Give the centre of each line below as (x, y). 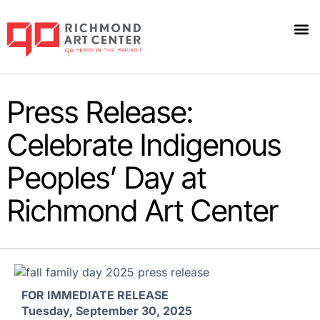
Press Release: (100, 111)
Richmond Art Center (143, 210)
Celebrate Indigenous (144, 144)
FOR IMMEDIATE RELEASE (95, 295)
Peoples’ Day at (107, 177)
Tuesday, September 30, (91, 311)
